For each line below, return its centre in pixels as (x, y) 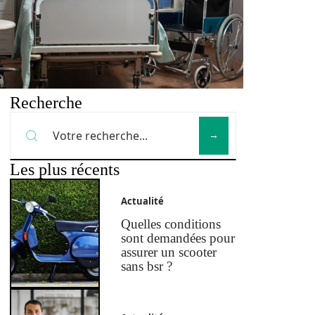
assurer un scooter (169, 252)
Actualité (143, 201)
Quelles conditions (171, 224)
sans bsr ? (147, 266)
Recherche (46, 103)
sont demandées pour (178, 238)
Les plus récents (65, 169)
